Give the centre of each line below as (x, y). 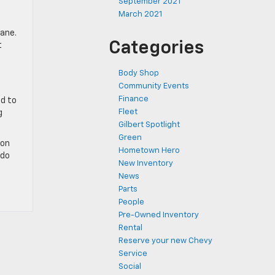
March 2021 (140, 14)
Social (130, 267)
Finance (134, 99)
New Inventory (146, 164)
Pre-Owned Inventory (159, 215)
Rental (130, 228)
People (131, 202)
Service (133, 254)
